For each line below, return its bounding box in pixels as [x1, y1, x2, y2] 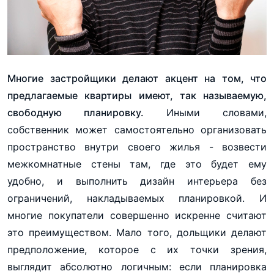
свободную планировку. [7, 106, 144, 119]
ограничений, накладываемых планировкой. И [7, 191, 267, 204]
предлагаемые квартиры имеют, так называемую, [7, 89, 267, 102]
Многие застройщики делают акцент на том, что [7, 72, 267, 84]
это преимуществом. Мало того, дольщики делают [7, 226, 267, 239]
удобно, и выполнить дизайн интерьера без [7, 174, 267, 187]
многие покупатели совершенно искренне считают [7, 209, 267, 221]
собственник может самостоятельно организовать [7, 123, 267, 136]
